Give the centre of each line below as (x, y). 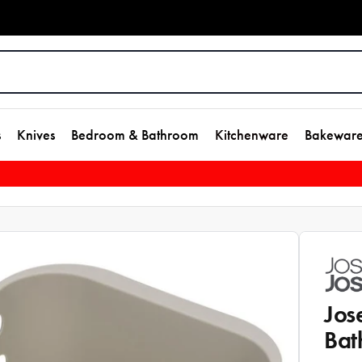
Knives (36, 135)
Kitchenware (252, 135)
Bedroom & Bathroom (135, 135)
